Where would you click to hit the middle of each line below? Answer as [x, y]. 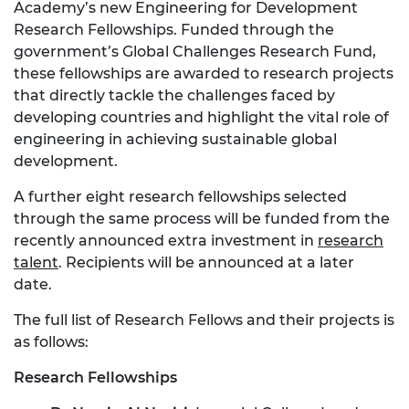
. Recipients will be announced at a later [206, 263]
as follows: [51, 342]
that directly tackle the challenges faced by [174, 96]
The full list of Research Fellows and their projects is [204, 320]
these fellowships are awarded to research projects [204, 74]
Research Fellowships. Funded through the [174, 30]
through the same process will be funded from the [202, 219]
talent [36, 263]
